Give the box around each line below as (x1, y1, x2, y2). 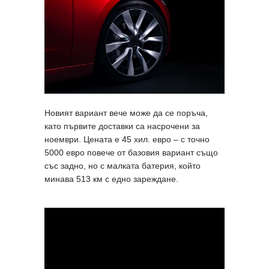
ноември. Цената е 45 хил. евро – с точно (44, 134, 210, 145)
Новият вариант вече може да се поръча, (44, 108, 208, 118)
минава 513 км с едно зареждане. (44, 174, 178, 184)
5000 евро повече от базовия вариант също (44, 148, 218, 158)
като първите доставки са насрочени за (44, 121, 200, 131)
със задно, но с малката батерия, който (44, 161, 201, 171)
